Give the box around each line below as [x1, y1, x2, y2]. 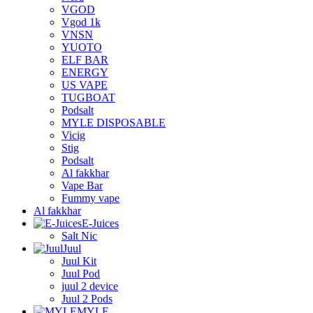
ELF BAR [61, 53, 108, 66]
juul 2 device [61, 279, 118, 292]
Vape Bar [61, 179, 103, 191]
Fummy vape [61, 191, 119, 204]
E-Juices [82, 217, 119, 229]
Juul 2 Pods [61, 292, 112, 305]
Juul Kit [61, 254, 96, 267]
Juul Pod [61, 267, 100, 279]
